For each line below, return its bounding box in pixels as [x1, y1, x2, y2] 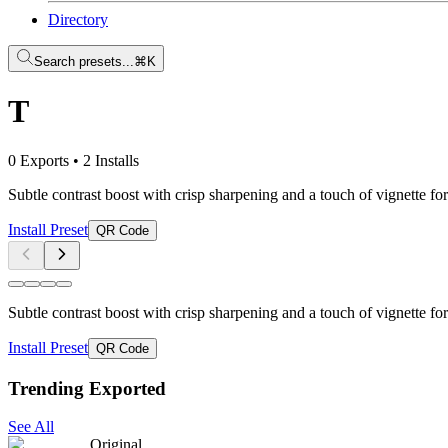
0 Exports [8, 151, 69, 169]
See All [8, 418, 54, 436]
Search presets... [34, 54, 134, 69]
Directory [48, 11, 108, 28]
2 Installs [83, 151, 139, 169]
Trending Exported [8, 377, 166, 399]
